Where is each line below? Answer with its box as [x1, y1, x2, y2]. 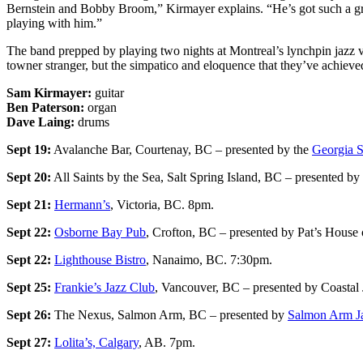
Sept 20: [6, 169, 51, 184]
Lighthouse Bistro [54, 252, 146, 267]
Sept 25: [6, 280, 51, 294]
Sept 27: [6, 335, 51, 349]
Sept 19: [6, 142, 51, 156]
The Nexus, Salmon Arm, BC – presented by [51, 307, 288, 322]
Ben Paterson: [6, 100, 84, 114]
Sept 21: [6, 197, 51, 211]
